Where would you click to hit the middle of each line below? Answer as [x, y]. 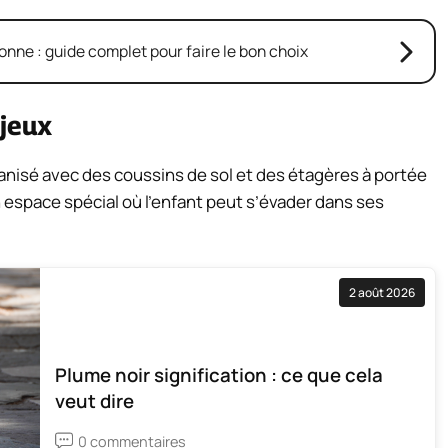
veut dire [94, 400]
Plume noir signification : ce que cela [219, 374]
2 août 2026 [382, 293]
